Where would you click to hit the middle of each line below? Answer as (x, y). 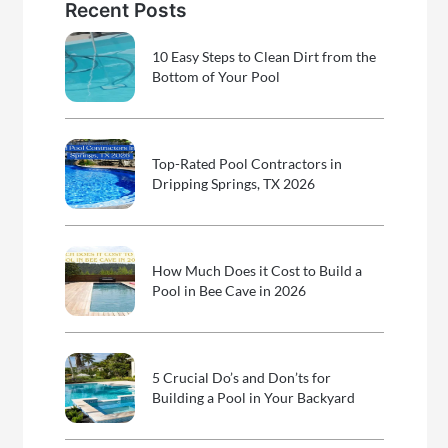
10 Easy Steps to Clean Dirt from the (264, 56)
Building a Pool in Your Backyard (254, 397)
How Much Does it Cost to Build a (257, 270)
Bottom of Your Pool (216, 76)
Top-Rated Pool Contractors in (247, 163)
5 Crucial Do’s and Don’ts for (242, 377)
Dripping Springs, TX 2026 (234, 183)
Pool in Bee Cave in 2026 (229, 290)
